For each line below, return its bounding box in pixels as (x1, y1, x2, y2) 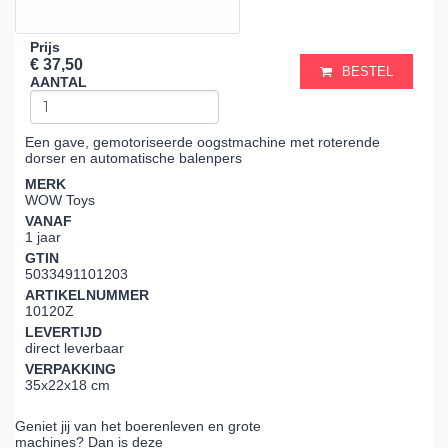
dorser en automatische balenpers (25, 150, 242, 166)
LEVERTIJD (25, 324, 102, 340)
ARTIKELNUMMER (25, 287, 149, 303)
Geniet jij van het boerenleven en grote (15, 418, 261, 435)
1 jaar (25, 229, 61, 245)
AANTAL (30, 74, 87, 90)
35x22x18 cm (25, 377, 110, 393)
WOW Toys (25, 192, 95, 208)
